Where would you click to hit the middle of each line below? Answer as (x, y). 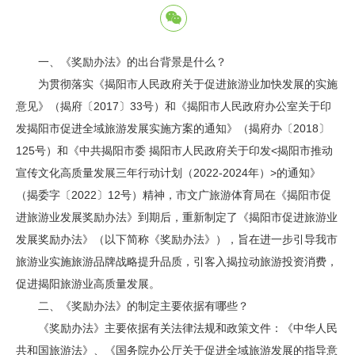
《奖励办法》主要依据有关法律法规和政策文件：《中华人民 (177, 328)
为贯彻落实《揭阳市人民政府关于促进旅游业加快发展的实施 (177, 84)
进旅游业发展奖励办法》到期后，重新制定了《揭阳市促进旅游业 (177, 217)
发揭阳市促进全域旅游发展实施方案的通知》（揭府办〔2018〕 (173, 128)
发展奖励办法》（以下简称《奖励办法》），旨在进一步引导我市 (177, 239)
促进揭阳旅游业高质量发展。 (88, 284)
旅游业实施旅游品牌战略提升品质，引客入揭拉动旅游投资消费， (177, 261)
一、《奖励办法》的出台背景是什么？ (121, 62)
